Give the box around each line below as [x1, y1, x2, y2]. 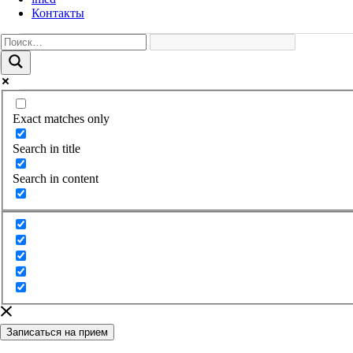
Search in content [13, 171, 98, 185]
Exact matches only [13, 111, 110, 125]
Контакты [32, 6, 84, 20]
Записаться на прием [6, 326, 108, 339]
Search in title [13, 141, 80, 155]
